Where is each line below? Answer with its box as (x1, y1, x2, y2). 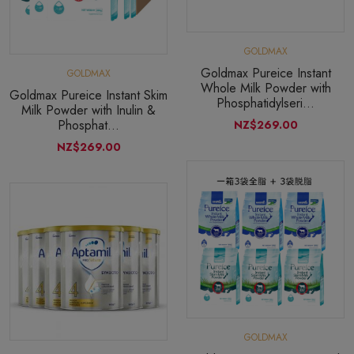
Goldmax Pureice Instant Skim (9, 85, 168, 104)
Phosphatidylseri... (217, 93, 314, 112)
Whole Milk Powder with (200, 78, 331, 97)
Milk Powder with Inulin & (21, 100, 156, 119)
